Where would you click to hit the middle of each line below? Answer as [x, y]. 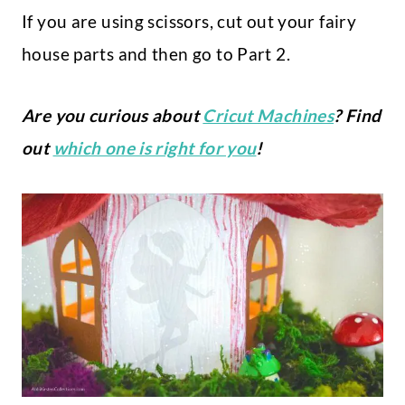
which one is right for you [155, 148]
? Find [358, 116]
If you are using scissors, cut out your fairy [189, 22]
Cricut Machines [268, 116]
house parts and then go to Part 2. [158, 54]
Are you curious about [113, 116]
